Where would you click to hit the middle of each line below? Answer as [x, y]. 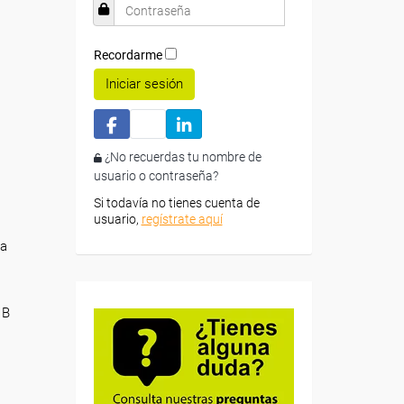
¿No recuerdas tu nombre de [183, 157]
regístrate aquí [182, 219]
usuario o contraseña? [156, 176]
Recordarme [128, 55]
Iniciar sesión [144, 84]
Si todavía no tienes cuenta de [176, 203]
